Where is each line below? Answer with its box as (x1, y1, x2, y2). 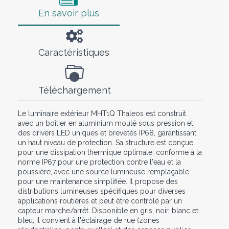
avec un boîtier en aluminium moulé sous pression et (18, 119, 193, 127)
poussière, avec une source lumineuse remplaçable (18, 167, 189, 176)
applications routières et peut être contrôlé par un (18, 196, 182, 205)
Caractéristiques (38, 47, 109, 58)
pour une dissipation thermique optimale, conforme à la (18, 148, 202, 156)
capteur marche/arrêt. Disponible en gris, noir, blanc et (18, 206, 198, 215)
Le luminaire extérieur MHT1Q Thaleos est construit (18, 109, 186, 118)
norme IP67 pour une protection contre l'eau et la (18, 157, 181, 166)
